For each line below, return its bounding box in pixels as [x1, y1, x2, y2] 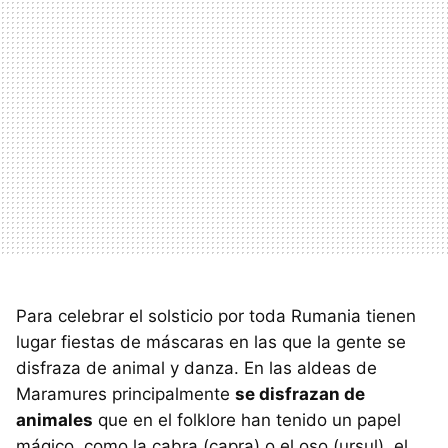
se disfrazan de [235, 384, 365, 405]
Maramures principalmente [16, 384, 235, 405]
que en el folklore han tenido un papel [93, 410, 401, 431]
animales [16, 410, 93, 431]
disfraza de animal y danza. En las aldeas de [16, 358, 377, 379]
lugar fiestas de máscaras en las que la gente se [16, 332, 406, 353]
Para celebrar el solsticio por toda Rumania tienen [16, 306, 416, 327]
